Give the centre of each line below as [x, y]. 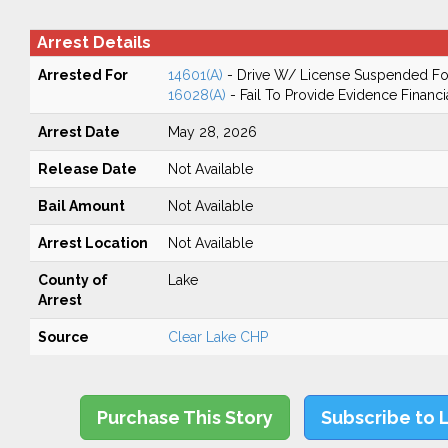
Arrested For [82, 75]
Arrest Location [92, 243]
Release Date [87, 169]
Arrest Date [78, 132]
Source [63, 337]
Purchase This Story [185, 417]
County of [72, 280]
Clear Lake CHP [217, 337]
